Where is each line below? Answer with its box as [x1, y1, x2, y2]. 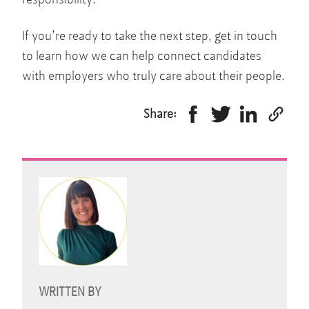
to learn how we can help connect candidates [22, 48, 261, 64]
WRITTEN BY [39, 283, 101, 300]
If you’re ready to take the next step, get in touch [22, 28, 277, 44]
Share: [143, 105, 177, 122]
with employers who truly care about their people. [22, 68, 285, 84]
